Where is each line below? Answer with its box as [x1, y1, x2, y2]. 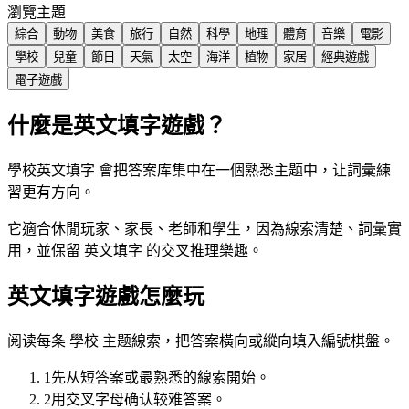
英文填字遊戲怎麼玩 [7, 285, 204, 309]
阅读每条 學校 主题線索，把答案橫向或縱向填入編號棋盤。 [7, 333, 394, 350]
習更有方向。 [7, 184, 95, 201]
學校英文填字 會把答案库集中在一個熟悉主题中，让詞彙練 [7, 163, 391, 179]
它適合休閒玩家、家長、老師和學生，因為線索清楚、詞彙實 [7, 221, 402, 237]
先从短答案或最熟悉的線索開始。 [51, 370, 270, 386]
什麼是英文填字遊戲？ [7, 114, 226, 139]
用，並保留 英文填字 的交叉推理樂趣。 [7, 243, 263, 259]
